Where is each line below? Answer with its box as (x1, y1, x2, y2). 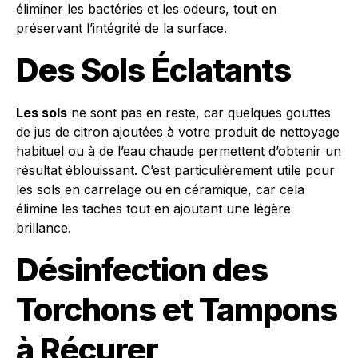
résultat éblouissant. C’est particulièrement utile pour (16, 162, 335, 178)
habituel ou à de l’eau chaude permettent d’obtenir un (16, 143, 341, 159)
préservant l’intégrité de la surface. (16, 20, 227, 36)
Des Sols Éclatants (16, 50, 291, 89)
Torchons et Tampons (16, 290, 337, 329)
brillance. (16, 220, 71, 236)
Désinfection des (16, 250, 268, 289)
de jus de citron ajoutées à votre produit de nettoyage (16, 124, 340, 140)
